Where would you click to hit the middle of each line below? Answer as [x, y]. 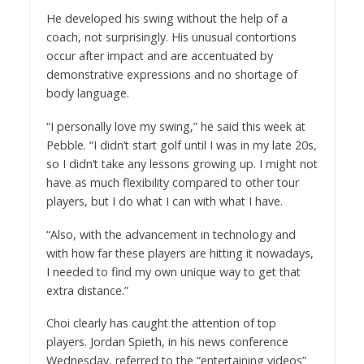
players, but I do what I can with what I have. [164, 201]
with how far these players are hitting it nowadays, [180, 253]
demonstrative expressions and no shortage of [171, 74]
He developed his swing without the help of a [167, 18]
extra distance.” [87, 290]
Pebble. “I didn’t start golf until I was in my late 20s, [181, 145]
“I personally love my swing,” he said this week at [175, 126]
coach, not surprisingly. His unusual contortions [171, 37]
